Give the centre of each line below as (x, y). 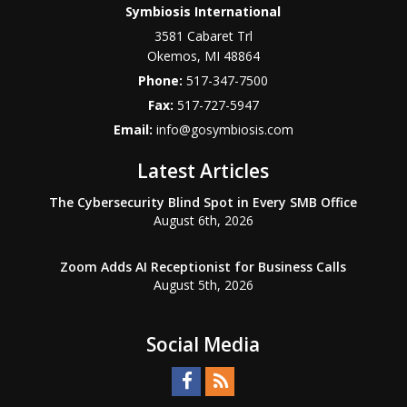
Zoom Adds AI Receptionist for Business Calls (203, 267)
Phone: (163, 80)
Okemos (172, 56)
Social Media (203, 344)
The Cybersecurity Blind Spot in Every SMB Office (203, 202)
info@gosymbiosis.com (224, 129)
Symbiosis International (203, 11)
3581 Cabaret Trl (203, 36)
